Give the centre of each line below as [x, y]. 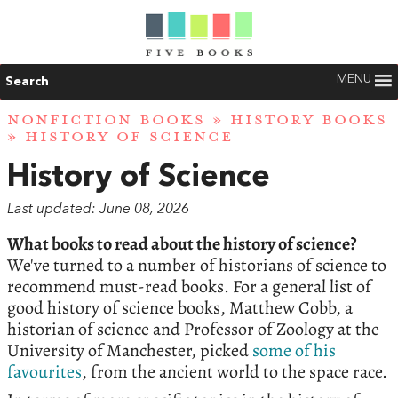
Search [27, 82]
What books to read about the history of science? [182, 244]
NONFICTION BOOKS [106, 120]
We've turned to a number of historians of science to [197, 266]
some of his [294, 351]
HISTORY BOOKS [309, 120]
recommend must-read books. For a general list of [189, 287]
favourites [44, 372]
